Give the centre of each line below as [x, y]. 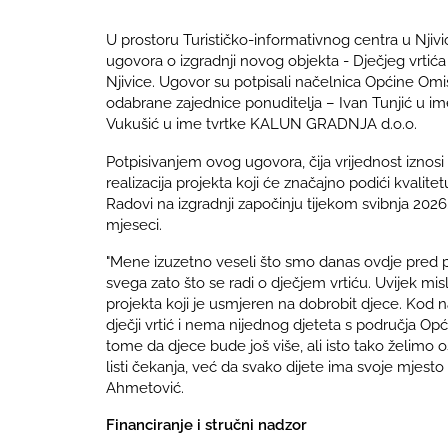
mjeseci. [134, 224]
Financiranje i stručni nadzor [207, 424]
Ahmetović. [145, 387]
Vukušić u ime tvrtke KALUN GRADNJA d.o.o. [262, 124]
